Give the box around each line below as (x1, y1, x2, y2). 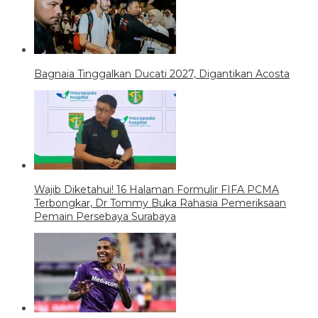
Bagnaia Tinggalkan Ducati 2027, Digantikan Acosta (34, 67, 290, 80)
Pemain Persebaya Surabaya (34, 209, 176, 223)
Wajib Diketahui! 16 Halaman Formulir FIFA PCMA (34, 182, 279, 196)
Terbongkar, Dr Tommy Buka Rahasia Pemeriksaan (34, 196, 286, 209)
